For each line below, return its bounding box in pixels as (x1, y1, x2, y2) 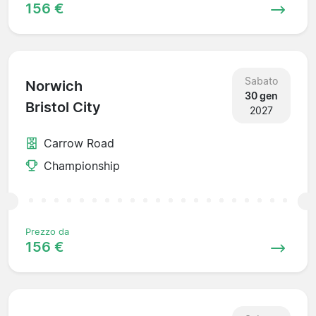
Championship (44, 158, 120, 173)
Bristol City (25, 99, 101, 116)
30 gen (244, 89, 278, 102)
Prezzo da (25, 226, 69, 237)
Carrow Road (44, 135, 114, 150)
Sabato (244, 74, 278, 87)
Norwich (25, 78, 83, 95)
